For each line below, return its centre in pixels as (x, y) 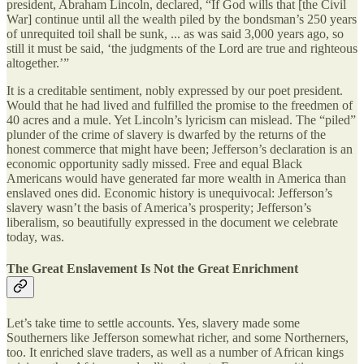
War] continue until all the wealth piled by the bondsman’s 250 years (182, 19)
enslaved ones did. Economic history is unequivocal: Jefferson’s (169, 193)
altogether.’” (38, 63)
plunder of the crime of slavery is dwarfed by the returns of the (166, 135)
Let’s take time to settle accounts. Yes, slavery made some (153, 323)
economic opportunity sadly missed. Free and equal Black (154, 164)
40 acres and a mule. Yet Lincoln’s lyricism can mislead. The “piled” (181, 120)
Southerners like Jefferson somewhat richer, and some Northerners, (178, 337)
